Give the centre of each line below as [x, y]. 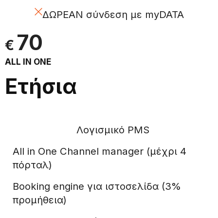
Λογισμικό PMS [113, 129]
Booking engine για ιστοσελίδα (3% [97, 186]
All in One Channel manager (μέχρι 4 [100, 151]
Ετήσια [41, 86]
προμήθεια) [40, 200]
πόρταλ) [32, 164]
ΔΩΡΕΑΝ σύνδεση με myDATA [113, 14]
